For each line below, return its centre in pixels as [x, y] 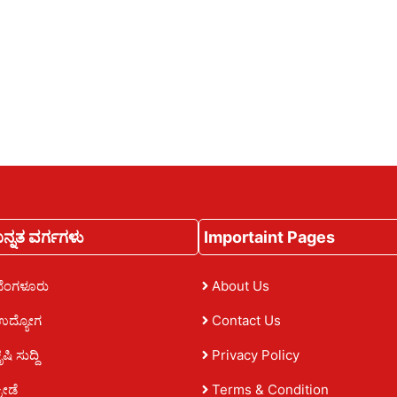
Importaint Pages [269, 237]
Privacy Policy [256, 354]
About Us [241, 285]
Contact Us [246, 320]
